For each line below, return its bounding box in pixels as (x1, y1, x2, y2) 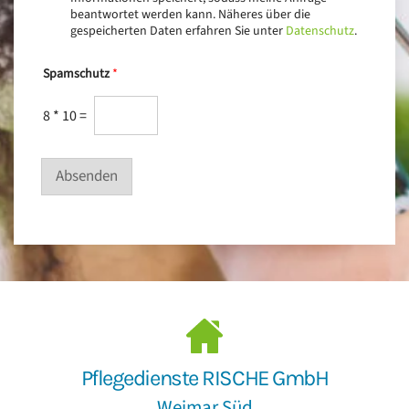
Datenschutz (286, 22, 354, 41)
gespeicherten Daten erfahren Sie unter (70, 22, 286, 41)
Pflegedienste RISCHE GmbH (80, 365, 329, 392)
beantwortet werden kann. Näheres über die (70, 5, 310, 25)
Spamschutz (43, 65, 112, 84)
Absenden (56, 165, 118, 188)
